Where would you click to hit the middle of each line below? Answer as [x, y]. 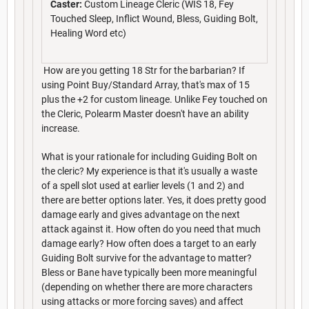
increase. [61, 128]
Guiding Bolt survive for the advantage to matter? [147, 258]
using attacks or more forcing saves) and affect [142, 301]
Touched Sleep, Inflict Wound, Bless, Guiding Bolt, [154, 18]
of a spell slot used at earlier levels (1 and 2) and [143, 185]
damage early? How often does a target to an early [149, 243]
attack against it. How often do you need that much [151, 229]
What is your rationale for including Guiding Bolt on [149, 156]
